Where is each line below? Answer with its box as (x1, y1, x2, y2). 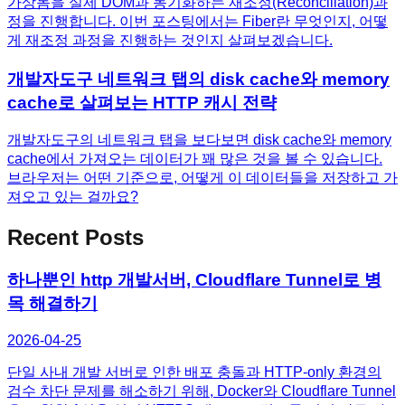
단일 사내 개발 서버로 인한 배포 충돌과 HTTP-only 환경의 (7, 363, 381, 380)
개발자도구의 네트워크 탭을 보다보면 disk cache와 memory (7, 132, 391, 148)
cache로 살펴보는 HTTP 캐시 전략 (7, 92, 277, 112)
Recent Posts (7, 225, 144, 250)
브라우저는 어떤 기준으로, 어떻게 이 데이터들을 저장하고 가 (7, 170, 398, 186)
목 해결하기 (7, 294, 98, 314)
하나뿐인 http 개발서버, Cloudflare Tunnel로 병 (7, 270, 381, 290)
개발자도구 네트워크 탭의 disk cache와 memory (7, 69, 390, 89)
